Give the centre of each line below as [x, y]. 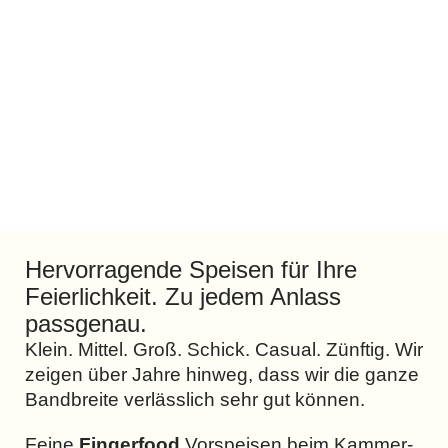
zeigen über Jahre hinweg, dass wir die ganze [222, 374]
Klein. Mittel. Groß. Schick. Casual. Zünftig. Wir [224, 349]
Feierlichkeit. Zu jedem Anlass [183, 296]
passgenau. [86, 323]
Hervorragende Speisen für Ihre [191, 269]
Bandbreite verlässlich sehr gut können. [195, 399]
